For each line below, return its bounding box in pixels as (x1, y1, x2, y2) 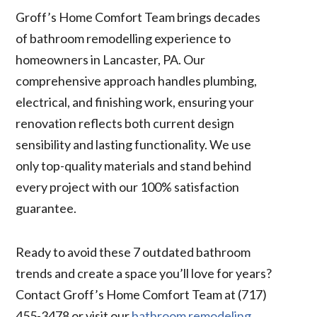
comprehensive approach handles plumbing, (16, 72, 258, 88)
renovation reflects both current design (16, 115, 235, 131)
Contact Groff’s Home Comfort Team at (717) (16, 286, 267, 302)
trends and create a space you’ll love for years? (16, 265, 272, 281)
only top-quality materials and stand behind (16, 157, 252, 173)
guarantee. (16, 200, 77, 216)
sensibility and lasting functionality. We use (16, 136, 252, 152)
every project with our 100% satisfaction (16, 178, 240, 195)
